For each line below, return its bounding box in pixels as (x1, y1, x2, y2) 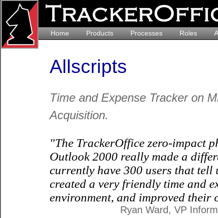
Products (86, 29, 113, 37)
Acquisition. (50, 109, 109, 122)
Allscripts (50, 56, 127, 77)
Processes (130, 29, 163, 37)
